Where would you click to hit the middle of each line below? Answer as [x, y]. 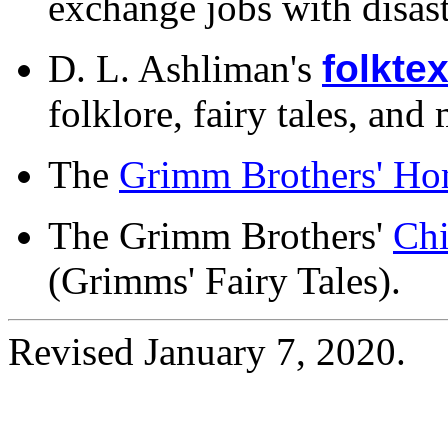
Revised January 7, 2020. [207, 352]
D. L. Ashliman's [185, 69]
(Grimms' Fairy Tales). [224, 281]
